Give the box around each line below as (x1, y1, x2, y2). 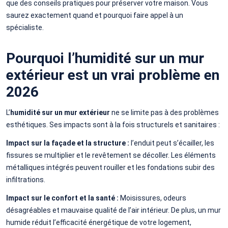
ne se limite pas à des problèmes (110, 108, 219, 117)
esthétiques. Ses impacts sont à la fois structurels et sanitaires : (6, 120, 220, 129)
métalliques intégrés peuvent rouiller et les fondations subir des (6, 163, 215, 172)
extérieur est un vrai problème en (6, 66, 219, 83)
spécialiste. (6, 23, 44, 32)
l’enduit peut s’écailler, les (129, 138, 214, 147)
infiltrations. (6, 175, 45, 184)
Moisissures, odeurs (119, 193, 186, 202)
